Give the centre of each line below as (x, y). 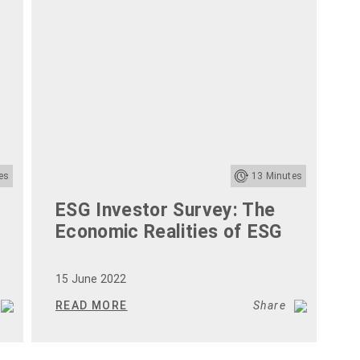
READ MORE (92, 306)
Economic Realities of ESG (169, 232)
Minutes (282, 176)
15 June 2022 (91, 279)
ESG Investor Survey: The (166, 211)
